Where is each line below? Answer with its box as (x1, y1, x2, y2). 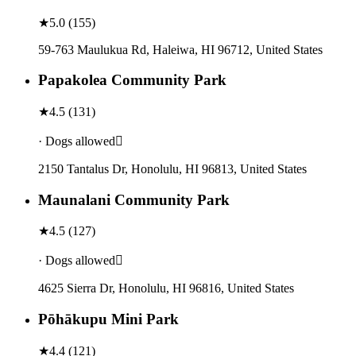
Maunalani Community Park (38, 191, 230, 208)
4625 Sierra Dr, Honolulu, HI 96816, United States (38, 281, 294, 296)
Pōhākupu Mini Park (38, 311, 179, 328)
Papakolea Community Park (38, 72, 226, 89)
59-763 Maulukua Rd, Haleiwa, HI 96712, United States (38, 42, 323, 56)
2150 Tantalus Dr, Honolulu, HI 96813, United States (38, 162, 307, 176)
